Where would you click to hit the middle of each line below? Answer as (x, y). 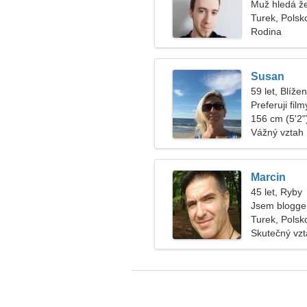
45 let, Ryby (277, 192)
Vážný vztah (277, 132)
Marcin (268, 177)
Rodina (266, 32)
